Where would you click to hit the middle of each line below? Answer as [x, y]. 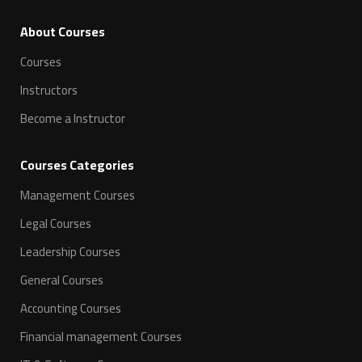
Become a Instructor [73, 118]
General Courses [62, 280]
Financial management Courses [101, 337]
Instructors [49, 90]
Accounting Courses [71, 308]
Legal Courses [56, 223]
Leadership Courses [70, 252]
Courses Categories [77, 165]
